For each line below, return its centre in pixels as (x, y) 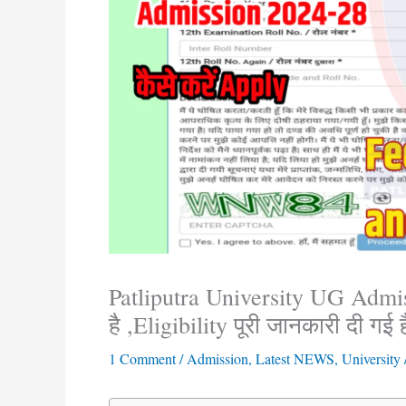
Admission (217, 358)
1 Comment (142, 358)
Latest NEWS (295, 358)
